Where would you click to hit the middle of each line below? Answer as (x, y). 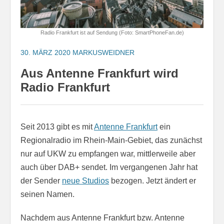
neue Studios (85, 181)
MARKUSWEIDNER (103, 52)
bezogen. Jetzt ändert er (152, 181)
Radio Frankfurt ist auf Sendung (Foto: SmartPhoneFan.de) (112, 32)
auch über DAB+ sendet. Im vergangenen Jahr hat (109, 167)
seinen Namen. (47, 194)
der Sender (41, 181)
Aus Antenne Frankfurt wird (99, 73)
